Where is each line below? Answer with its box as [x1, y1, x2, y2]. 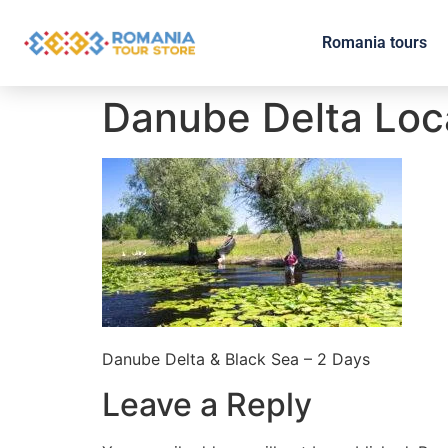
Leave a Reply [102, 384, 312, 424]
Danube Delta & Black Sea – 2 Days [102, 349, 370, 370]
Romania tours [321, 33, 427, 52]
